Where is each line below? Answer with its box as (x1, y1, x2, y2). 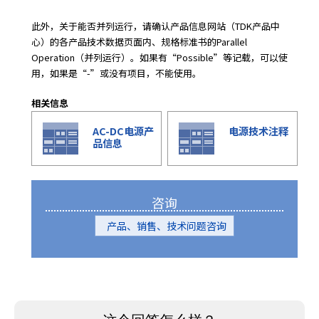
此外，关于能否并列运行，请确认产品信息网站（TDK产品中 (31, 19, 280, 33)
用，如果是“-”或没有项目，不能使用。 (31, 66, 202, 80)
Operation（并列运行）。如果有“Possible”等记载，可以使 (31, 51, 288, 64)
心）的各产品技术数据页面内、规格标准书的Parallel (31, 35, 247, 48)
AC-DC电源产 (93, 123, 154, 138)
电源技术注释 (228, 123, 288, 138)
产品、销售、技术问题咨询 (103, 219, 226, 233)
